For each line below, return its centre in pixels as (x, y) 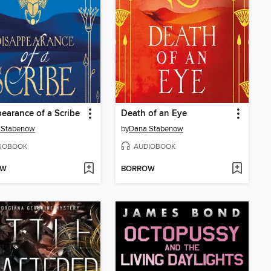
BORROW (138, 169)
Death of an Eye (154, 114)
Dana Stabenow (156, 129)
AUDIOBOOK (155, 147)
